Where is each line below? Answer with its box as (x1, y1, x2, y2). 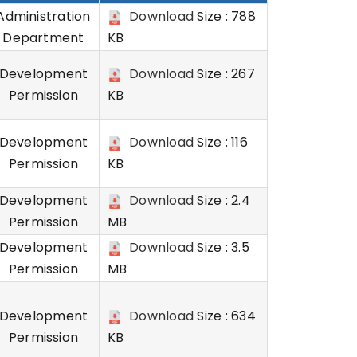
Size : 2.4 (194, 191, 250, 210)
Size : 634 (194, 307, 256, 325)
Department (2, 29, 84, 47)
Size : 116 (194, 133, 248, 151)
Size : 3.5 (194, 238, 249, 257)
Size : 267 (194, 65, 255, 83)
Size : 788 (194, 7, 256, 25)
